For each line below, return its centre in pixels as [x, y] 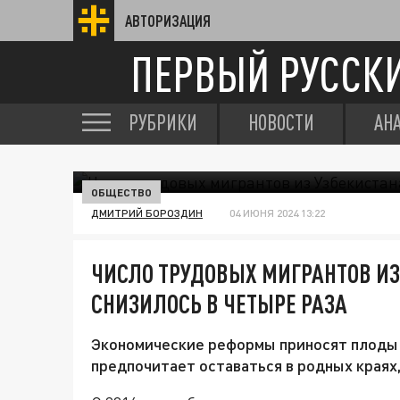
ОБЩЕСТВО [121, 192]
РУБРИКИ [163, 122]
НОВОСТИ [281, 122]
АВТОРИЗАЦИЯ [168, 21]
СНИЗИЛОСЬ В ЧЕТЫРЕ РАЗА [219, 304]
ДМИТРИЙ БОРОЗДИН [147, 213]
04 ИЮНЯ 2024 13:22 [277, 213]
